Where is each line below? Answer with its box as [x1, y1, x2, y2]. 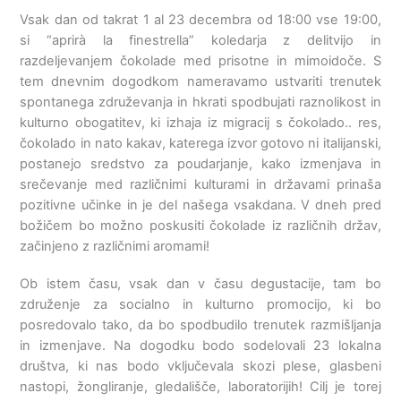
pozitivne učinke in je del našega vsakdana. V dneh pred [20, 196, 381, 213]
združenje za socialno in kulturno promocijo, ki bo [20, 295, 381, 312]
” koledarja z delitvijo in [189, 31, 381, 48]
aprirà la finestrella [52, 31, 190, 48]
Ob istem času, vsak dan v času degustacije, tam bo [20, 275, 381, 292]
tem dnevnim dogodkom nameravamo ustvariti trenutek [20, 73, 381, 90]
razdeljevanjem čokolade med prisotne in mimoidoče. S [20, 52, 381, 69]
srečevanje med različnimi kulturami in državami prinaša [20, 175, 381, 192]
